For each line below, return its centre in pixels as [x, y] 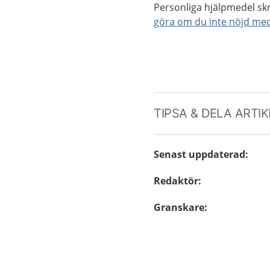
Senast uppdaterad [200, 154]
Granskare [179, 207]
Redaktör [176, 181]
